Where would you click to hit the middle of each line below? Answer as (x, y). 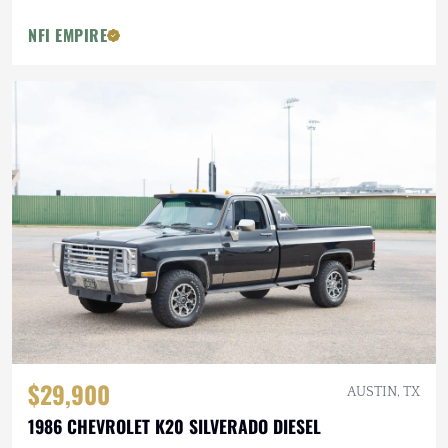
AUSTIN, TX (383, 392)
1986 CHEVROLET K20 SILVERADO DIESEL (174, 426)
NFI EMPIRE (67, 35)
